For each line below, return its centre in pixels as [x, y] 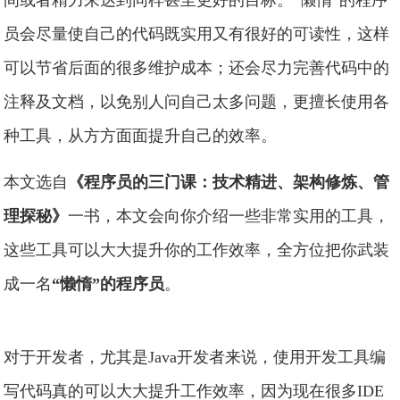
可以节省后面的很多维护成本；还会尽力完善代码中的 [197, 68]
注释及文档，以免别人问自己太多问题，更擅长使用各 [197, 102]
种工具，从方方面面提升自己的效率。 [141, 136]
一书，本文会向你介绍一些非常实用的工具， [229, 216]
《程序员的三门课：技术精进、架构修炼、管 [229, 182]
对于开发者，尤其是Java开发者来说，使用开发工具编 [195, 357]
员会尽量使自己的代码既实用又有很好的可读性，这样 [197, 34]
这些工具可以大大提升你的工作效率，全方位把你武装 [197, 250]
